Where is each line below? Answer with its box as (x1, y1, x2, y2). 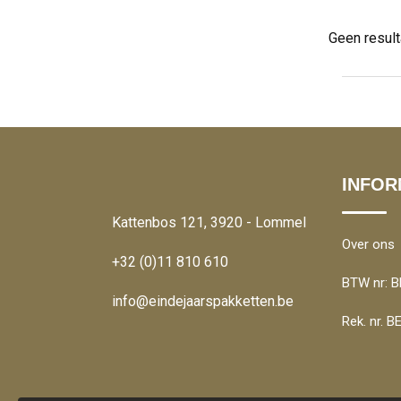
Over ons (341, 236, 395, 253)
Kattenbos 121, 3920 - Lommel (111, 214, 306, 232)
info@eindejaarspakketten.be (111, 293, 294, 311)
